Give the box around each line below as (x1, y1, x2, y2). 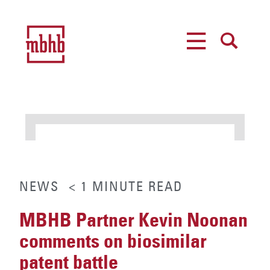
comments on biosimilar (19, 229, 207, 254)
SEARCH (216, 57, 245, 66)
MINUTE (92, 178, 144, 195)
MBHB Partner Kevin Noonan (19, 208, 248, 233)
